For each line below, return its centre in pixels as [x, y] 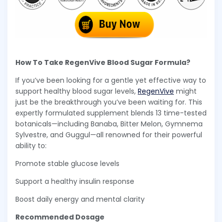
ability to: [31, 146]
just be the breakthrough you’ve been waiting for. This [109, 102]
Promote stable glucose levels [67, 164]
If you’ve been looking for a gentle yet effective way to [111, 81]
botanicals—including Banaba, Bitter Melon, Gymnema [109, 124]
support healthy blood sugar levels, [77, 91]
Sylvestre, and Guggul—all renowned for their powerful [109, 135]
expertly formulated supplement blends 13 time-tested [111, 113]
